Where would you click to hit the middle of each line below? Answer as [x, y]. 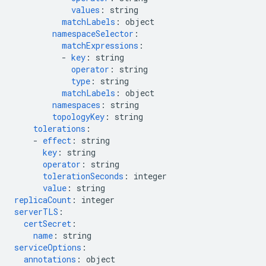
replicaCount [43, 200]
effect [57, 140]
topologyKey [78, 117]
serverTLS [36, 212]
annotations [50, 259]
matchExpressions [100, 45]
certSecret [47, 224]
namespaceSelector [93, 34]
